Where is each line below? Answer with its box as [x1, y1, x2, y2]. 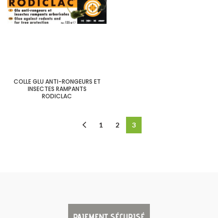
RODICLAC [42, 92, 72, 100]
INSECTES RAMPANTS [27, 85, 87, 93]
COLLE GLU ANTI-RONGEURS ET [13, 77, 101, 86]
